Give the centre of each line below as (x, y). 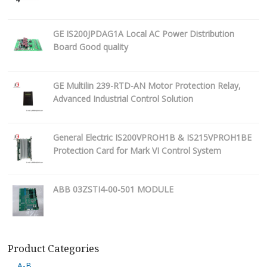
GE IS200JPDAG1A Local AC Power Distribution (144, 34)
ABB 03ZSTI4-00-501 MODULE (114, 190)
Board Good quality (91, 47)
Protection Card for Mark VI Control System (137, 151)
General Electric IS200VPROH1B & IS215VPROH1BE (153, 138)
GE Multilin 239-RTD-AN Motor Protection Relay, (147, 86)
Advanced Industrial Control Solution (123, 99)
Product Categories (54, 249)
